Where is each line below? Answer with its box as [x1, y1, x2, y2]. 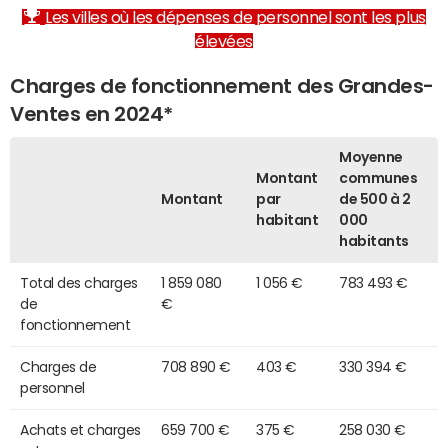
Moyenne [339, 149, 403, 164]
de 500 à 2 [339, 191, 411, 206]
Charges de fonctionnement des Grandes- [10, 75, 434, 96]
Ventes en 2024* [10, 103, 173, 124]
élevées [195, 32, 253, 49]
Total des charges [20, 275, 138, 290]
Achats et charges [20, 422, 141, 437]
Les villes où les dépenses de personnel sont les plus [44, 8, 426, 25]
